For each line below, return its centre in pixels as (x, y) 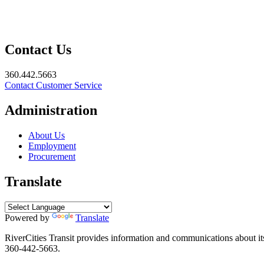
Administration (51, 110)
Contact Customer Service (53, 85)
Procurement (52, 157)
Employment (52, 146)
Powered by (28, 217)
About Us (47, 136)
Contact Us (38, 50)
